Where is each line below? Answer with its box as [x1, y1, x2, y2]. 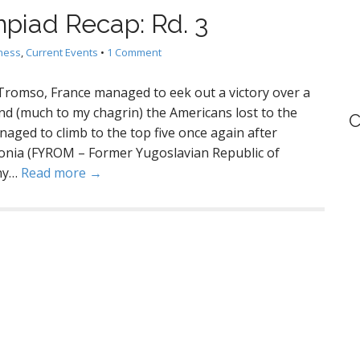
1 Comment [107, 45, 162, 59]
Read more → [21, 164, 102, 182]
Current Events [26, 45, 98, 59]
